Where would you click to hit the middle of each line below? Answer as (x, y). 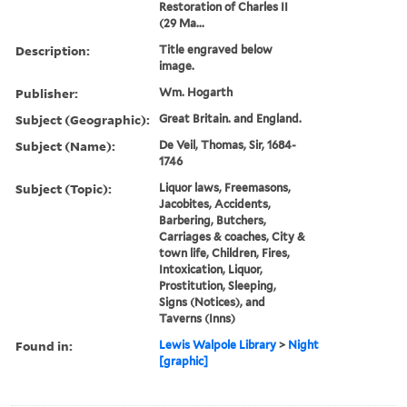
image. (177, 65)
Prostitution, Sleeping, (218, 285)
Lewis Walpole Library (218, 344)
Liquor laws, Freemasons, (225, 187)
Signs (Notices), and (213, 302)
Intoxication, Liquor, (211, 269)
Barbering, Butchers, (213, 220)
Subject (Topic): (64, 188)
